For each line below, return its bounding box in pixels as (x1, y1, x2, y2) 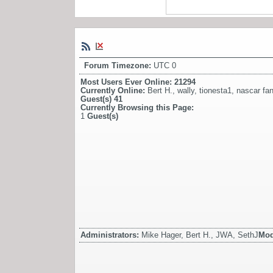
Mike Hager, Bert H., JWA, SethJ (141, 230, 258, 240)
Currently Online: (80, 86, 147, 96)
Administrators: (80, 230, 141, 240)
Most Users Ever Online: (80, 77, 174, 87)
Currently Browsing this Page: (80, 103, 194, 113)
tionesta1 (199, 86, 232, 96)
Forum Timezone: (84, 61, 154, 71)
